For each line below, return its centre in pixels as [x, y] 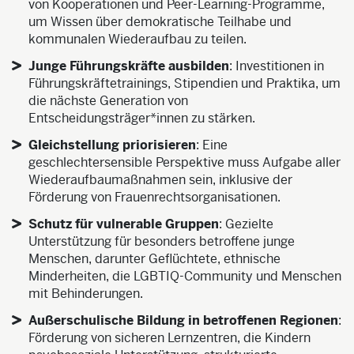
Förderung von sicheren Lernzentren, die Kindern [169, 338]
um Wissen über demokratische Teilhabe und [160, 22]
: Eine [211, 145]
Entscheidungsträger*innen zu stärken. [141, 119]
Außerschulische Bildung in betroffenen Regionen [183, 321]
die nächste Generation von [108, 101]
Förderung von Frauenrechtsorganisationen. [154, 198]
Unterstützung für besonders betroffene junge [161, 242]
